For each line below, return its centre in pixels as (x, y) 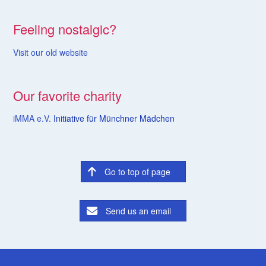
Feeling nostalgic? (65, 29)
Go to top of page (137, 172)
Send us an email (138, 211)
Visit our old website (50, 52)
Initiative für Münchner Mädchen (114, 118)
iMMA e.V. (33, 118)
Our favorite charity (67, 95)
